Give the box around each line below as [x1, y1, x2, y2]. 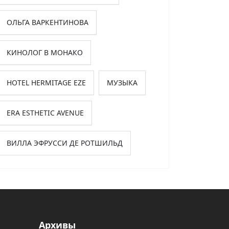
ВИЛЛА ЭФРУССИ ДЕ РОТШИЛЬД [7, 138, 123, 148]
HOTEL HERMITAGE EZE [7, 77, 86, 87]
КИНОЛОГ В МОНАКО [7, 47, 83, 57]
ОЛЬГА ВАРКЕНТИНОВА [7, 17, 88, 27]
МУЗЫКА [107, 77, 138, 87]
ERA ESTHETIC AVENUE [7, 107, 84, 118]
